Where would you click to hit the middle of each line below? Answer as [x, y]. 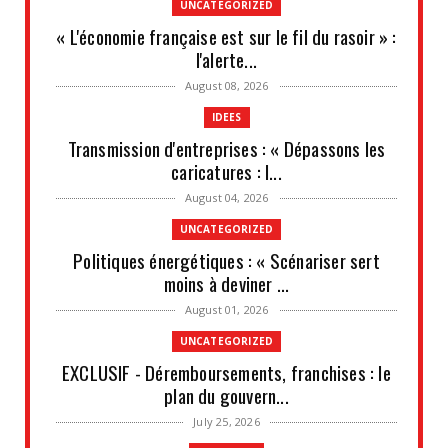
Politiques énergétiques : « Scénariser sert [226, 259]
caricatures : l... [226, 170]
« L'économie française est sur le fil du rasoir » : [226, 35]
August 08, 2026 [226, 85]
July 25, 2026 [226, 421]
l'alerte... [226, 58]
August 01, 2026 [226, 309]
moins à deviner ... [226, 282]
